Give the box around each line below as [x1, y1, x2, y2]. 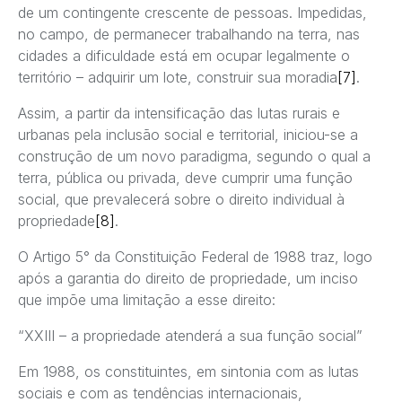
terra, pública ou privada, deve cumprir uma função [18, 169, 353, 188]
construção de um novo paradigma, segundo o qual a [18, 147, 371, 166]
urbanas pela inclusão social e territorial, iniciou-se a [18, 126, 358, 144]
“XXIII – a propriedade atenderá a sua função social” [18, 327, 363, 345]
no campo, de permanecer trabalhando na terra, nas [18, 25, 360, 44]
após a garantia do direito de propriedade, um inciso [18, 269, 358, 288]
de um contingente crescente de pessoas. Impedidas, [18, 4, 367, 22]
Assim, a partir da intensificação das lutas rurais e [18, 104, 340, 123]
